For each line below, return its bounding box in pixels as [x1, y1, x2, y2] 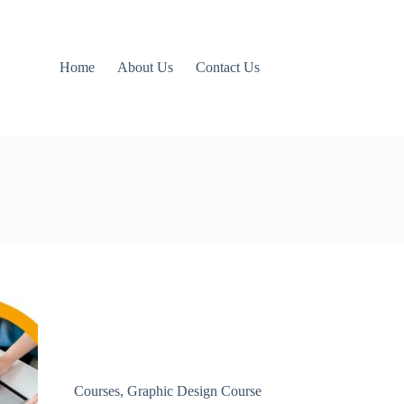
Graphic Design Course [126, 382, 262, 399]
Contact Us [195, 60, 260, 75]
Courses [73, 382, 120, 399]
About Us [116, 60, 173, 75]
